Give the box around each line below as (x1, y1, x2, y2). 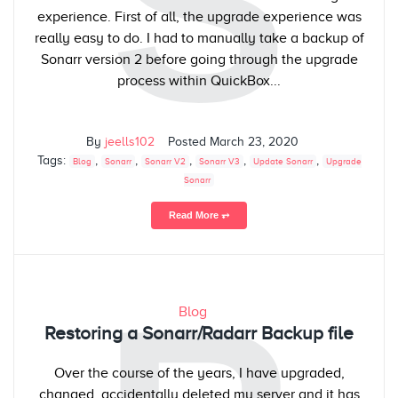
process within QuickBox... (117, 73, 281, 90)
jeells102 (105, 135, 155, 149)
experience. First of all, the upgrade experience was (36, 9, 362, 26)
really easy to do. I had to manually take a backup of (34, 30, 364, 47)
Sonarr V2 (144, 156, 186, 167)
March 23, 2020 (210, 135, 298, 149)
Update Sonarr (252, 156, 313, 167)
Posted (168, 135, 210, 149)
